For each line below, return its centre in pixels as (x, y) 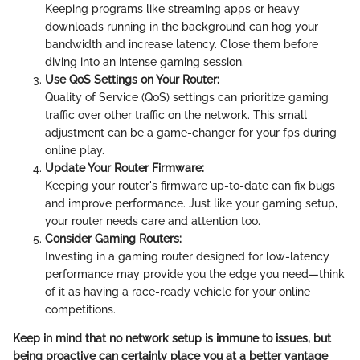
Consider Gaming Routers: (113, 239)
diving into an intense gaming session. (145, 62)
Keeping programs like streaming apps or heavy (172, 9)
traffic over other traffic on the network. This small (176, 115)
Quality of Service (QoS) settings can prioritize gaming (187, 98)
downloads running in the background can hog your (182, 27)
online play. (75, 151)
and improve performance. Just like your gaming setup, (191, 204)
